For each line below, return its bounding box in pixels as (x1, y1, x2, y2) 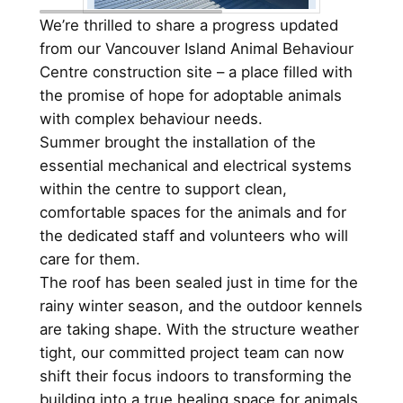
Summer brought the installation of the (39, 132, 316, 151)
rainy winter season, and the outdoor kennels (39, 296, 363, 315)
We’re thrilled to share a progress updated (39, 15, 338, 34)
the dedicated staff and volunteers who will (39, 226, 348, 245)
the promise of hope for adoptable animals (39, 85, 342, 104)
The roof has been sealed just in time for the (39, 273, 358, 291)
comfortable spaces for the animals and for (39, 202, 346, 221)
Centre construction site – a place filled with (39, 62, 353, 81)
